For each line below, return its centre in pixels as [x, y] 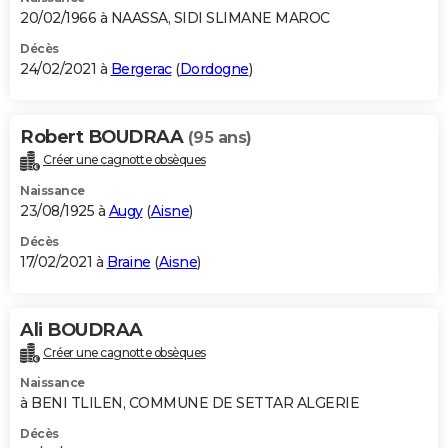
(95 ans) [219, 137]
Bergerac [141, 68]
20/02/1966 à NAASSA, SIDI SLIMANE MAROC [175, 17]
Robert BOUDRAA [104, 136]
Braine [128, 261]
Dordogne [214, 68]
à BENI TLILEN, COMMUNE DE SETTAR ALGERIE [189, 403]
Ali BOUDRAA [81, 329]
